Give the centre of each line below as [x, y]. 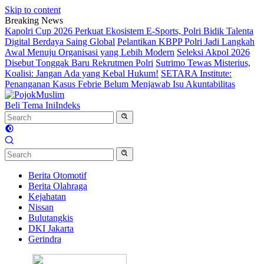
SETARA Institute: [196, 73]
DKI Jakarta [51, 228]
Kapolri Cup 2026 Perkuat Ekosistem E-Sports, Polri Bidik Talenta [129, 31]
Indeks [68, 105]
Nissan [41, 207]
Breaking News [34, 20]
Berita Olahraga [58, 186]
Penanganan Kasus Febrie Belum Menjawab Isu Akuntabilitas [120, 84]
